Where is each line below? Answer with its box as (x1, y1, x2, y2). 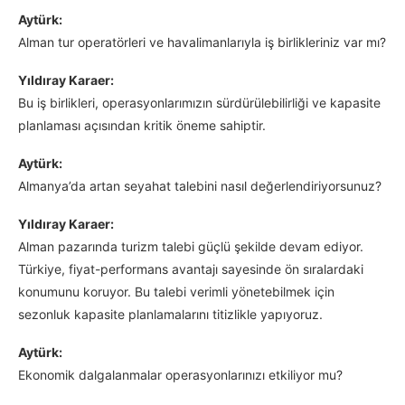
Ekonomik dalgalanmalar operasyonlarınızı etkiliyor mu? (18, 367, 343, 383)
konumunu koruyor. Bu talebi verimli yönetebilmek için (18, 284, 334, 300)
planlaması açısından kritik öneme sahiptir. (18, 118, 266, 134)
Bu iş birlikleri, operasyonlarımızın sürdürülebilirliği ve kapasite (18, 95, 381, 111)
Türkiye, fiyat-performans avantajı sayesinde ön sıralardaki (18, 261, 363, 278)
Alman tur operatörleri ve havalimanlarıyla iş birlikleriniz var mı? (18, 34, 386, 51)
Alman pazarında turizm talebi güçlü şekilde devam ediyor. (18, 239, 363, 255)
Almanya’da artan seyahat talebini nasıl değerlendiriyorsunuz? (18, 178, 381, 194)
